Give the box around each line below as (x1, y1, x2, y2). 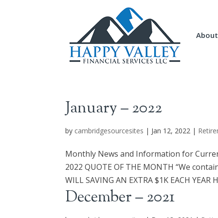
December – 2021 (65, 186, 175, 209)
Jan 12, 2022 (151, 126, 191, 135)
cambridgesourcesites (74, 126, 144, 135)
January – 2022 (65, 97, 163, 120)
